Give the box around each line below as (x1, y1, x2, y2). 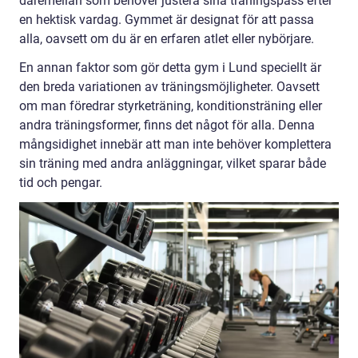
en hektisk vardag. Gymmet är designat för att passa (19, 12, 314, 28)
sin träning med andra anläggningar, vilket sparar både (19, 156, 326, 172)
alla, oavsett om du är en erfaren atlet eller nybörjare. (19, 31, 314, 47)
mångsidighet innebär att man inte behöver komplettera (19, 137, 332, 153)
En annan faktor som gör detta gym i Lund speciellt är (19, 60, 321, 76)
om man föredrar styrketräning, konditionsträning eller (19, 98, 322, 114)
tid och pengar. (19, 175, 102, 191)
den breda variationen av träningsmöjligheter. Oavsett (19, 79, 320, 95)
